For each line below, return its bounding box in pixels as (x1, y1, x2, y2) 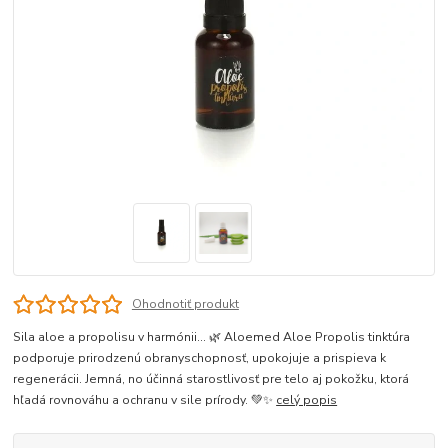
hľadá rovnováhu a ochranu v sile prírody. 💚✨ (13, 392, 277, 409)
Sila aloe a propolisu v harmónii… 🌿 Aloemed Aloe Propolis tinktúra (13, 329, 411, 346)
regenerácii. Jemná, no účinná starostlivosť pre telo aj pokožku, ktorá (13, 371, 410, 388)
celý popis (276, 392, 338, 409)
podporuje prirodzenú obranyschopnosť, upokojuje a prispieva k (13, 350, 387, 367)
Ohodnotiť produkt (131, 295, 239, 312)
